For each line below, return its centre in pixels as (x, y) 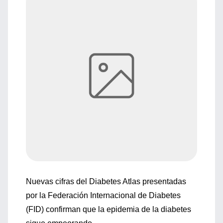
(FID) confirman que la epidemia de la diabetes (109, 209)
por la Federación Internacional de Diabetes (103, 195)
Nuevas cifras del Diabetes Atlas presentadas (106, 181)
